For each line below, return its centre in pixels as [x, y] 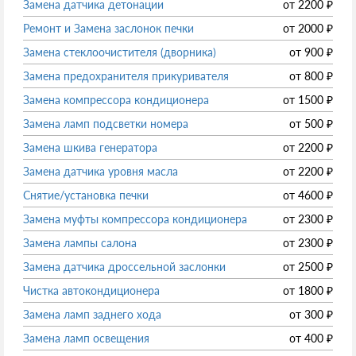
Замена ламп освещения [86, 339]
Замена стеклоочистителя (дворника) [120, 52]
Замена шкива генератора [90, 148]
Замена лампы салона [80, 243]
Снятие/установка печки [86, 195]
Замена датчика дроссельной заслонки [124, 267]
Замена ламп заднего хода [92, 315]
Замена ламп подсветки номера [106, 124]
